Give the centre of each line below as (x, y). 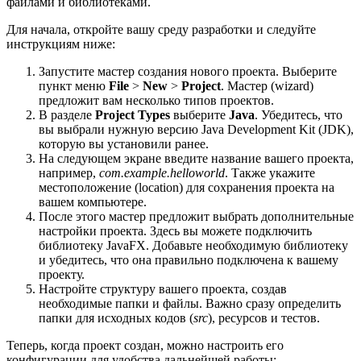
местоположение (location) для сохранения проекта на (187, 188)
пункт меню (74, 86)
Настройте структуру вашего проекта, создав (163, 289)
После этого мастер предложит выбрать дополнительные (196, 217)
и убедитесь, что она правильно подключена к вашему (189, 260)
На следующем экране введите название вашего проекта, (196, 159)
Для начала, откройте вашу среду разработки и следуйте (161, 30)
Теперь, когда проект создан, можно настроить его (145, 346)
